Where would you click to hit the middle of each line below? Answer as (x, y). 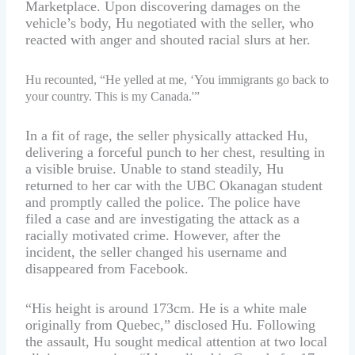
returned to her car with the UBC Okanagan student (174, 185)
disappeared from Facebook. (107, 268)
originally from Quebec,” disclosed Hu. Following (171, 324)
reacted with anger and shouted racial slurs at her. (168, 40)
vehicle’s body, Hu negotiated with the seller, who (170, 23)
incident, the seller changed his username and (157, 252)
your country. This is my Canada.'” (113, 97)
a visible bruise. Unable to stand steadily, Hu (155, 168)
